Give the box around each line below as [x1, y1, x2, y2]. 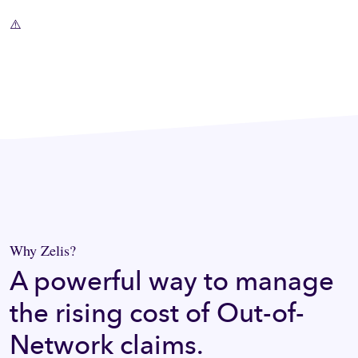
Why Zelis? [10, 241, 76, 261]
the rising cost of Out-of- [10, 297, 304, 330]
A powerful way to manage [10, 265, 334, 298]
